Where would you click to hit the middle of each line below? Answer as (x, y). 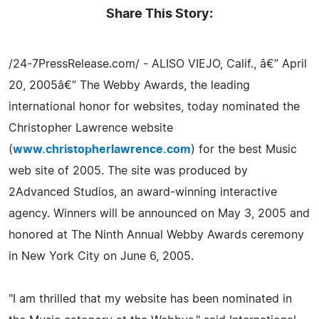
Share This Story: (159, 14)
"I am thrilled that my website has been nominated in (150, 299)
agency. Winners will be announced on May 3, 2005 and (159, 213)
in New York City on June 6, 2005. (101, 256)
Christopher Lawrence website (91, 128)
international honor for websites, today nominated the (154, 106)
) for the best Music (244, 149)
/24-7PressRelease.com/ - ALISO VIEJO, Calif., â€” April (158, 64)
